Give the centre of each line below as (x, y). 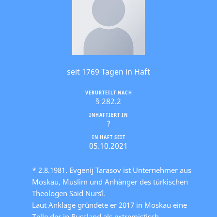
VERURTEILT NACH (108, 92)
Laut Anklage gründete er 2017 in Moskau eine (109, 205)
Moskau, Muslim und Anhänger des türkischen (110, 181)
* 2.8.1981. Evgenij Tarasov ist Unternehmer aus (112, 170)
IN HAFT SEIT (108, 137)
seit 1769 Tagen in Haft (108, 71)
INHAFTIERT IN (108, 115)
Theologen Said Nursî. (69, 193)
